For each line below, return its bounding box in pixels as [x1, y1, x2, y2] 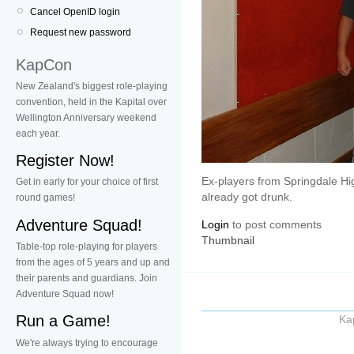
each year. [16, 127, 60, 139]
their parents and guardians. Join [16, 272, 157, 284]
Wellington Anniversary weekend [16, 111, 156, 123]
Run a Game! [16, 312, 111, 330]
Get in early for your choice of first [16, 176, 158, 188]
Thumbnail [201, 233, 254, 247]
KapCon [16, 55, 72, 73]
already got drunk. [201, 190, 292, 204]
